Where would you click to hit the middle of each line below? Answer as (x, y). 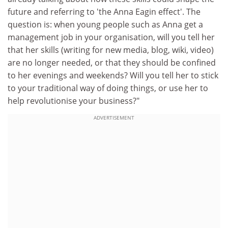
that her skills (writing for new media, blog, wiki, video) (111, 50)
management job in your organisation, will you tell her (111, 37)
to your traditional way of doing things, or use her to (108, 88)
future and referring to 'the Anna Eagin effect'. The (104, 12)
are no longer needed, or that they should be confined (112, 63)
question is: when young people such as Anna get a (105, 24)
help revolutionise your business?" (74, 101)
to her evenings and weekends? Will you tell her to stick (113, 75)
